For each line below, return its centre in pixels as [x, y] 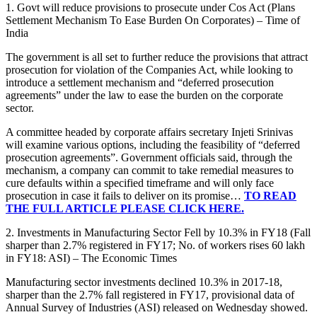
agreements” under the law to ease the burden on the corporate [144, 96]
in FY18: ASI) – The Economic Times [93, 258]
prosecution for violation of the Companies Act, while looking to [149, 70]
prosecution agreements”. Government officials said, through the [149, 158]
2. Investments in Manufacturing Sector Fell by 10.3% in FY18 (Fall [158, 233]
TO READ [270, 196]
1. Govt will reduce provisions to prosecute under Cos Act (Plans [150, 8]
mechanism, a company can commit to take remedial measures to [150, 171]
